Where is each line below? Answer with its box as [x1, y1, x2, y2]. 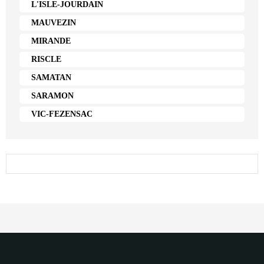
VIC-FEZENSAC [31, 109, 93, 118]
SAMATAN [31, 72, 71, 82]
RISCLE [31, 54, 61, 64]
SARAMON [31, 91, 74, 100]
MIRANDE [31, 36, 71, 45]
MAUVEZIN [31, 18, 76, 27]
